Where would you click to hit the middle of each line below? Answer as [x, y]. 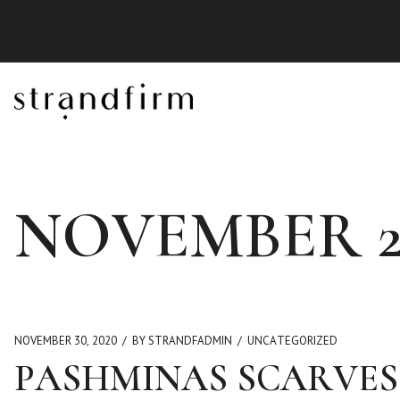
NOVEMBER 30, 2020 [66, 341]
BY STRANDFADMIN [182, 341]
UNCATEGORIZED [292, 341]
